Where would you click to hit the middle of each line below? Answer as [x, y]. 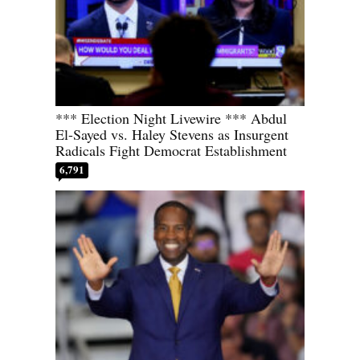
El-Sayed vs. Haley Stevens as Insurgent [172, 134]
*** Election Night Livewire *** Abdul [171, 118]
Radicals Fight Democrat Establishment [171, 150]
